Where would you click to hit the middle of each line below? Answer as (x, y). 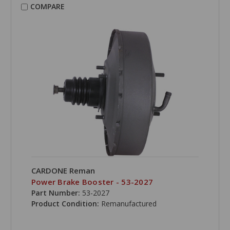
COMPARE (47, 7)
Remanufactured (129, 204)
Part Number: (55, 193)
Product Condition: (66, 204)
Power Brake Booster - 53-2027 (92, 182)
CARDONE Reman (63, 171)
